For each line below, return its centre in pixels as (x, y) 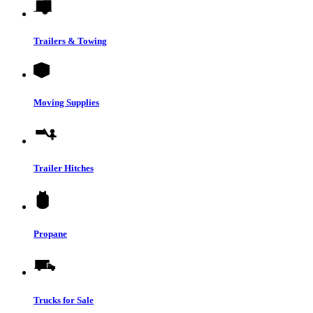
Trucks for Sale (64, 300)
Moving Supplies (66, 102)
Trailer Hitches (64, 168)
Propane (50, 234)
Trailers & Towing (70, 41)
